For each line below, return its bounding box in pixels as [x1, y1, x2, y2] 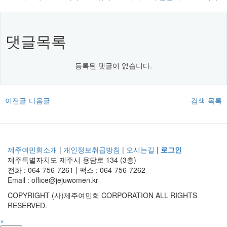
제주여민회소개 [8, 144, 57, 155]
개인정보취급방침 [63, 144, 120, 155]
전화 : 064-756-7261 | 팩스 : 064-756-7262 [8, 165, 145, 175]
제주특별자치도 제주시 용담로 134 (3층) [8, 155, 136, 165]
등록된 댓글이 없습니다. [75, 60, 152, 71]
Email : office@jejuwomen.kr [8, 175, 98, 185]
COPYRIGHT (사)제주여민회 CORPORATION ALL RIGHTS [8, 190, 197, 201]
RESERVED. [8, 200, 47, 211]
